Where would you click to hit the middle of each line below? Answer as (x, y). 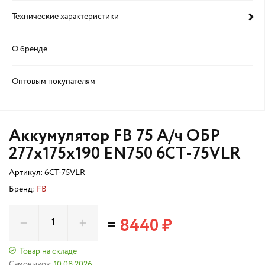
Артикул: (27, 173)
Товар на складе (48, 251)
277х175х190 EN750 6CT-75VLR (125, 154)
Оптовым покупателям (54, 82)
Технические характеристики (65, 17)
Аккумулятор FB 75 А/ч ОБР (114, 136)
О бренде (30, 49)
